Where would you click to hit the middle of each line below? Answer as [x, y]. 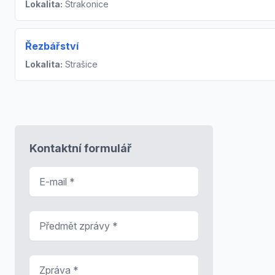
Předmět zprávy [65, 218]
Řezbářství [52, 46]
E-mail [44, 173]
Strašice [80, 64]
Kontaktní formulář [81, 148]
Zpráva [46, 262]
